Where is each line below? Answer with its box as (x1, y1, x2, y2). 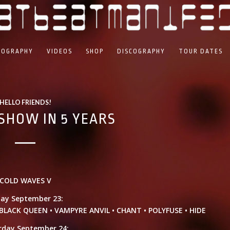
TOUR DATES (178, 48, 223, 55)
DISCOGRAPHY (117, 48, 165, 55)
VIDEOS (46, 48, 72, 55)
